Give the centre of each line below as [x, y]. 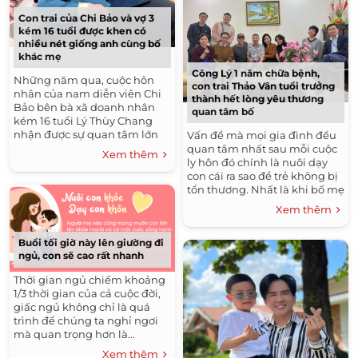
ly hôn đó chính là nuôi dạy [257, 163]
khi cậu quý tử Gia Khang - [83, 161]
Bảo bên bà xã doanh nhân [84, 107]
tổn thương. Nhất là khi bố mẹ [266, 190]
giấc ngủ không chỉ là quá [82, 306]
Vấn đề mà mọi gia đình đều [262, 135]
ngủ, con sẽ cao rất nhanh [81, 255]
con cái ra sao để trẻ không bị [263, 176]
